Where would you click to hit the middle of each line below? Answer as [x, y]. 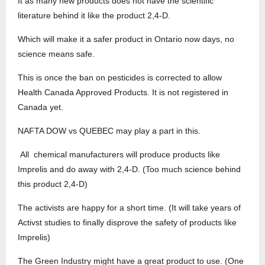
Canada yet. [41, 107]
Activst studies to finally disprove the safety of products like [127, 222]
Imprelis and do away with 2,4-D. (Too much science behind [129, 169]
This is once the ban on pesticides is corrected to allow [120, 77]
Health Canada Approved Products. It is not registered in [123, 92]
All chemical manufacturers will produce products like [119, 154]
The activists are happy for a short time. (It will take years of [129, 208]
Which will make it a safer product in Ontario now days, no [126, 39]
